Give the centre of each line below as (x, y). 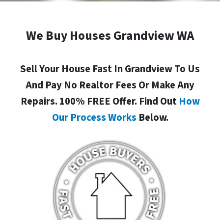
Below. (152, 118)
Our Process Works (94, 118)
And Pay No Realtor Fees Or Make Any (110, 85)
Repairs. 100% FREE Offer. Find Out (99, 102)
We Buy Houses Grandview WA (110, 36)
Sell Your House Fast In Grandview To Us (110, 69)
